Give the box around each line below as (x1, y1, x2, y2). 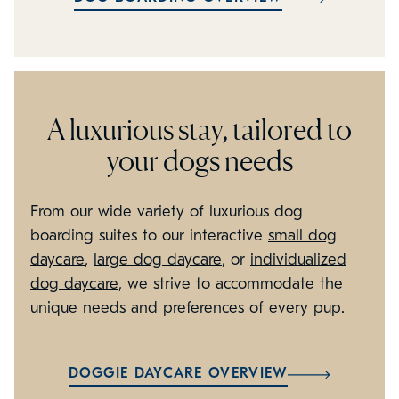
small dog (268, 227, 337, 245)
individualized (250, 251, 346, 269)
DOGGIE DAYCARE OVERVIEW (68, 366, 289, 381)
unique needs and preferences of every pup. (30, 299, 345, 317)
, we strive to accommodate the (118, 275, 343, 293)
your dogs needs (106, 143, 293, 179)
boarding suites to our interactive (30, 227, 268, 245)
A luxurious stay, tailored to (47, 112, 352, 148)
